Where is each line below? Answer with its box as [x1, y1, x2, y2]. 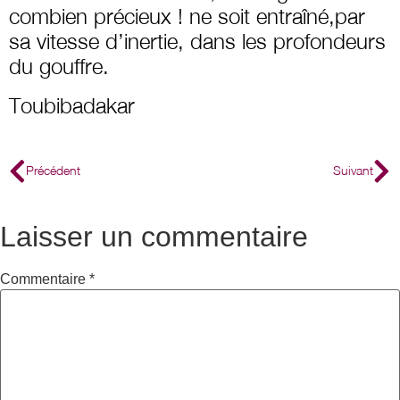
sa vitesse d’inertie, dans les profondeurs [9, 28, 386, 54]
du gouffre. [9, 53, 109, 79]
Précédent [26, 162, 80, 179]
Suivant [333, 162, 373, 179]
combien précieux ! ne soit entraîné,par [9, 3, 365, 29]
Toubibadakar [9, 92, 135, 118]
